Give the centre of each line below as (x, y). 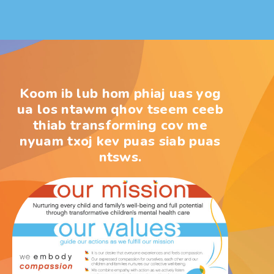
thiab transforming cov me (120, 125)
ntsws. (120, 157)
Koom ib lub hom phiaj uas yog (120, 93)
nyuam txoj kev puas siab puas (120, 141)
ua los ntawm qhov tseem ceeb (120, 109)
